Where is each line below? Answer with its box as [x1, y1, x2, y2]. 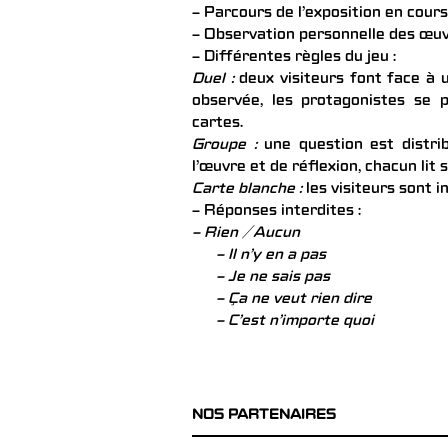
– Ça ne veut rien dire [192, 292, 372, 309]
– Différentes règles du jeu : [192, 50, 396, 67]
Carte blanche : [192, 182, 302, 199]
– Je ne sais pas [192, 270, 330, 287]
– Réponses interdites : [192, 204, 361, 221]
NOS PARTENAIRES [192, 409, 336, 424]
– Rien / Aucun [192, 226, 300, 243]
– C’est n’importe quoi [192, 314, 374, 331]
